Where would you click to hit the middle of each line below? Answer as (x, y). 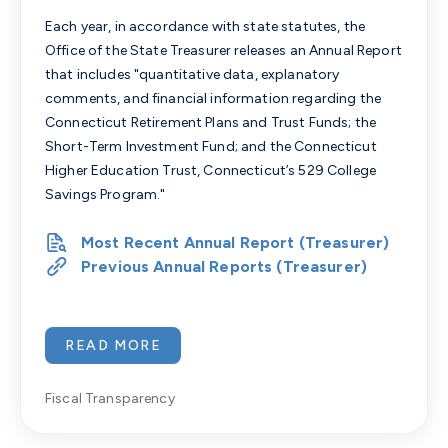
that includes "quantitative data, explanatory (192, 74)
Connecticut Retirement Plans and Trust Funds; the (211, 122)
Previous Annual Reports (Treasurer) (224, 266)
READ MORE (113, 345)
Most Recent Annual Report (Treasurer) (235, 242)
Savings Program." (105, 194)
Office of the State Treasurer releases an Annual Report (223, 50)
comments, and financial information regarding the (213, 98)
